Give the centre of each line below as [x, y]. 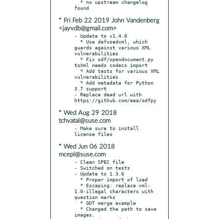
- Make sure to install [107, 128]
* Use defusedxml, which [77, 41]
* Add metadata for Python [77, 82]
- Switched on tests [102, 167]
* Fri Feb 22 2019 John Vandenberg [109, 21]
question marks [95, 197]
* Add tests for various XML [77, 71]
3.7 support [90, 88]
